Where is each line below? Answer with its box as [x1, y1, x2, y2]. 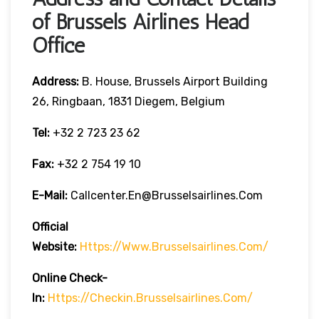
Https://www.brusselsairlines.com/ [80, 239, 268, 253]
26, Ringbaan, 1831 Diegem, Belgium [32, 94, 225, 108]
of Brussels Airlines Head [32, 9, 249, 35]
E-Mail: [32, 188, 70, 202]
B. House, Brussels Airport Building [82, 74, 268, 88]
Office [32, 32, 85, 58]
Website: [32, 239, 80, 253]
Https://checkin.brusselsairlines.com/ [48, 291, 253, 305]
